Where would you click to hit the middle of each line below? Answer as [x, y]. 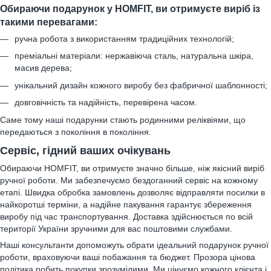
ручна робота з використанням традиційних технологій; [124, 39]
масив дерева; [43, 68]
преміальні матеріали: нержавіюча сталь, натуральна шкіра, [134, 56]
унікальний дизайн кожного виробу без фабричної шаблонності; [141, 85]
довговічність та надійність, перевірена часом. [106, 103]
